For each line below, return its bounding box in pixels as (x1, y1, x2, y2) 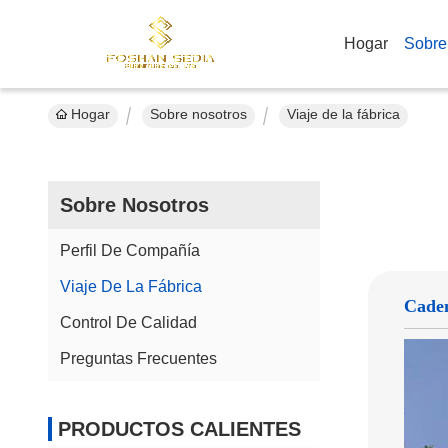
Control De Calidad (60, 314, 197, 331)
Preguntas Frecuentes (60, 350, 217, 367)
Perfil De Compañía (60, 242, 200, 259)
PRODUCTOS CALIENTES (58, 418, 301, 440)
